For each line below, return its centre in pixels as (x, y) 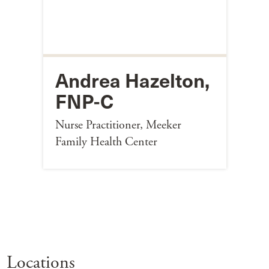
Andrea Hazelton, (132, 79)
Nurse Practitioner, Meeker (118, 125)
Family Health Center (106, 142)
